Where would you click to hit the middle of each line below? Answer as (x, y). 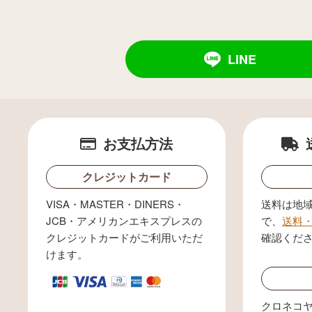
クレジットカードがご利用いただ (124, 237)
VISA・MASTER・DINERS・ (115, 203)
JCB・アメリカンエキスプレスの (124, 220)
